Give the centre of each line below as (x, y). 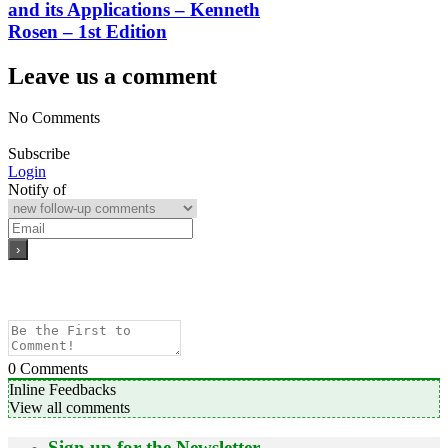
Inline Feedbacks (62, 390)
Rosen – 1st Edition (87, 31)
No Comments (54, 118)
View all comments (69, 408)
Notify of (37, 190)
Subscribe (39, 154)
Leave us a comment (112, 75)
